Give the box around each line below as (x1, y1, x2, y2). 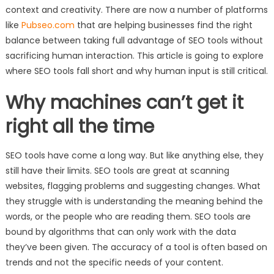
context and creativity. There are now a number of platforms (5, 4, 268, 17)
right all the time (5, 114, 154, 140)
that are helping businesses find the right (74, 19, 253, 32)
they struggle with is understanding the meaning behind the (5, 195, 263, 208)
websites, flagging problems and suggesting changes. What (5, 180, 261, 193)
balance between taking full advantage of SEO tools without (5, 34, 263, 47)
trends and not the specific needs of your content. (5, 256, 223, 269)
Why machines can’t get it (5, 90, 243, 116)
